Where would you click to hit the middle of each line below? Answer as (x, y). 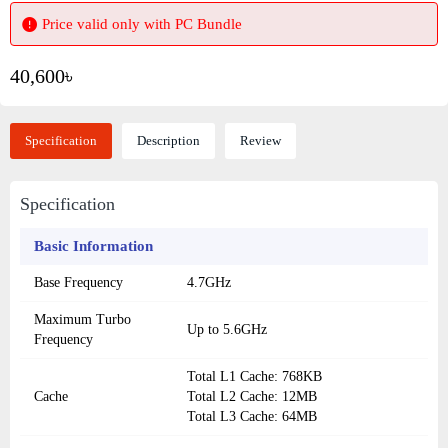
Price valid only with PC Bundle (142, 24)
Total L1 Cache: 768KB (254, 377)
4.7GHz (209, 283)
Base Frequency (78, 283)
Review (260, 141)
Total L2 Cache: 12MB (252, 397)
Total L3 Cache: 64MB (252, 417)
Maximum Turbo (82, 320)
